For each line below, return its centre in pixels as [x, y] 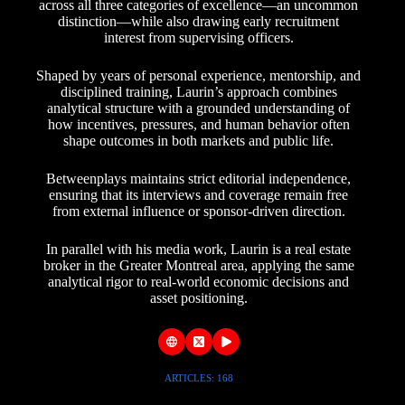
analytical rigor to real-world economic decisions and [199, 281]
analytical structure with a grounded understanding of [199, 108]
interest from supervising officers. [198, 37]
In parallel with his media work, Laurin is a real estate [199, 249]
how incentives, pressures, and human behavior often [198, 124]
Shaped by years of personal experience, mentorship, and [199, 75]
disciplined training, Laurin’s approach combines [198, 91]
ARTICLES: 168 [198, 377]
